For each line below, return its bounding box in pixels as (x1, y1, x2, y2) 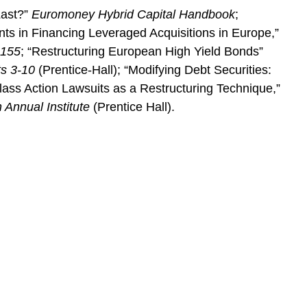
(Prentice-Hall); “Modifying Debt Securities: (35, 63, 271, 77)
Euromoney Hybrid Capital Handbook (32, 8, 235, 21)
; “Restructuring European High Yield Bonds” (21, 45, 263, 58)
